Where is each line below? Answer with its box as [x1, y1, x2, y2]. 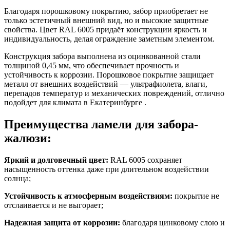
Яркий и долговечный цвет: [4, 155, 108, 164]
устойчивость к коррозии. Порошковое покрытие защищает [4, 70, 214, 79]
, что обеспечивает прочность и [69, 61, 179, 70]
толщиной [4, 61, 40, 70]
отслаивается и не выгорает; [4, 200, 103, 209]
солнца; [4, 174, 31, 183]
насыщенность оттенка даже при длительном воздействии [4, 164, 209, 174]
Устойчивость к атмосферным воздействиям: [4, 191, 175, 200]
